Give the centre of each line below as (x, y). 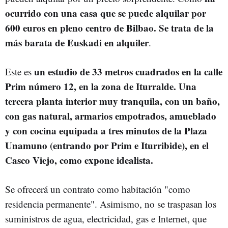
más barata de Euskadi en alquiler (77, 42)
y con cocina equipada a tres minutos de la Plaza (106, 131)
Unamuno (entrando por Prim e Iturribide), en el (107, 145)
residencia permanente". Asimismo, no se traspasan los (111, 204)
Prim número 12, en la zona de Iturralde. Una (101, 86)
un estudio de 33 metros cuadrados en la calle (128, 72)
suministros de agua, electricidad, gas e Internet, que (106, 219)
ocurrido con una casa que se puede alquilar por (106, 13)
